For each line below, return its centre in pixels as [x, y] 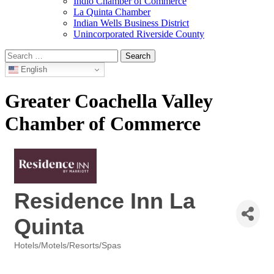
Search [17, 54]
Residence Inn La [105, 201]
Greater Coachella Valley [109, 101]
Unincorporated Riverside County [139, 34]
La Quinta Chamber [112, 12]
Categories [34, 254]
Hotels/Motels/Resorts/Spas [68, 245]
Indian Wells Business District [131, 23]
